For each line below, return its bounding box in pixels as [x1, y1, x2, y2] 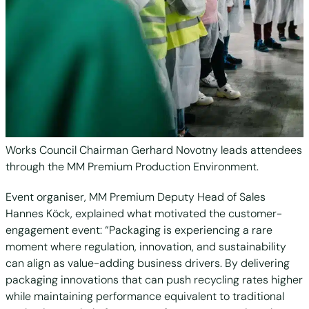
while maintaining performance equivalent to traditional [6, 289, 284, 303]
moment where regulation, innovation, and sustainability [6, 239, 286, 254]
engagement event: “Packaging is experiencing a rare [6, 223, 272, 237]
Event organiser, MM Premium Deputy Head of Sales [6, 190, 266, 204]
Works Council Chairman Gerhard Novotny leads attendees [6, 143, 302, 157]
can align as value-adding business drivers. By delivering [6, 256, 290, 270]
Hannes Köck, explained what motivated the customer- [6, 206, 282, 221]
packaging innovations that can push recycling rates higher [6, 272, 303, 287]
